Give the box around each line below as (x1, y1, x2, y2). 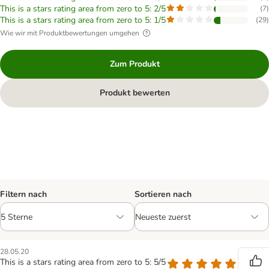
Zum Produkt (109, 58, 160, 70)
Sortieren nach (134, 189, 192, 200)
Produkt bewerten (99, 87, 170, 98)
